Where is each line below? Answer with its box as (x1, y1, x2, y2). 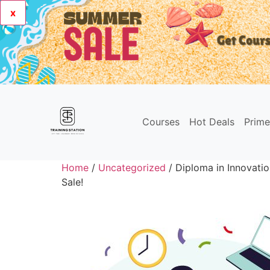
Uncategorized (98, 162, 166, 174)
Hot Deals (189, 116, 234, 128)
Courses (142, 116, 180, 128)
